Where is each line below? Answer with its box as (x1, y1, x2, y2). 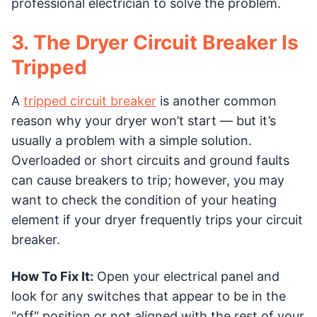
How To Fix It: (11, 269, 93, 284)
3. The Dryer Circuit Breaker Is (11, 30, 299, 54)
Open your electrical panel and (93, 269, 279, 284)
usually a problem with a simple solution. (11, 133, 252, 148)
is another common (156, 93, 277, 108)
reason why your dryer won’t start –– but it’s (11, 113, 276, 128)
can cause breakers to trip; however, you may (11, 173, 284, 188)
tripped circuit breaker (23, 93, 156, 108)
